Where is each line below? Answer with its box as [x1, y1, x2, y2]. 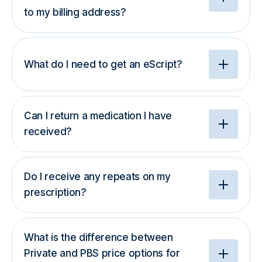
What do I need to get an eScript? [24, 58, 182, 70]
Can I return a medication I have [24, 110, 173, 122]
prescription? [24, 187, 87, 198]
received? [24, 126, 72, 137]
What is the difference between [24, 232, 173, 243]
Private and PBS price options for [24, 247, 180, 259]
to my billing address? [24, 6, 126, 18]
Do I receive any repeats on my [24, 171, 171, 182]
